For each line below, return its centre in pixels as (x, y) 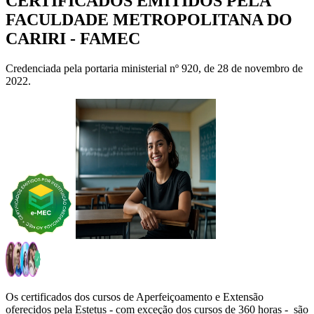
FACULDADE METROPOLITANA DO (149, 19)
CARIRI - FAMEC (73, 38)
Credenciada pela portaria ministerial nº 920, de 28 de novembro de (154, 68)
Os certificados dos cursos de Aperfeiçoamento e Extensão (135, 296)
